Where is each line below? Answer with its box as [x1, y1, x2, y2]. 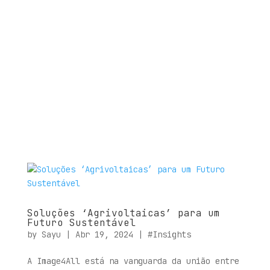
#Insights [147, 229, 191, 240]
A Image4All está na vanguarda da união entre [27, 256, 239, 266]
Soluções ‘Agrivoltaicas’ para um [27, 207, 220, 219]
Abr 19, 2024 [75, 229, 133, 240]
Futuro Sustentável [27, 216, 136, 229]
